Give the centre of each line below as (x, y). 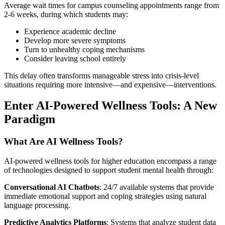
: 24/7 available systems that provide (157, 187)
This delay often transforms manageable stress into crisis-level (101, 75)
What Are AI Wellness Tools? (64, 142)
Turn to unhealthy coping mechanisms (84, 49)
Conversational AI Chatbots (52, 187)
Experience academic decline (70, 31)
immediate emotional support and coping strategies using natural (105, 196)
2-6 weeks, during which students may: (66, 14)
